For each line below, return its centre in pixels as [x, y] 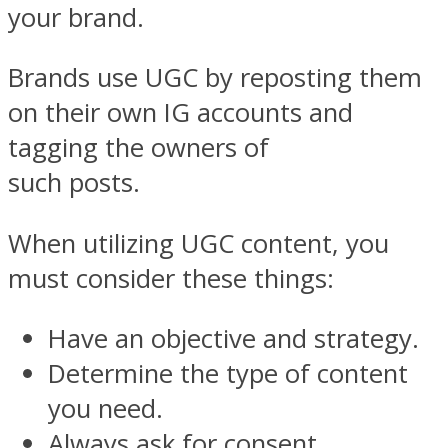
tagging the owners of [138, 148]
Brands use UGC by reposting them [215, 78]
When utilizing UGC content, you [198, 243]
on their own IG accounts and [180, 113]
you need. [105, 409]
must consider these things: [171, 278]
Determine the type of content [228, 374]
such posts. [74, 183]
